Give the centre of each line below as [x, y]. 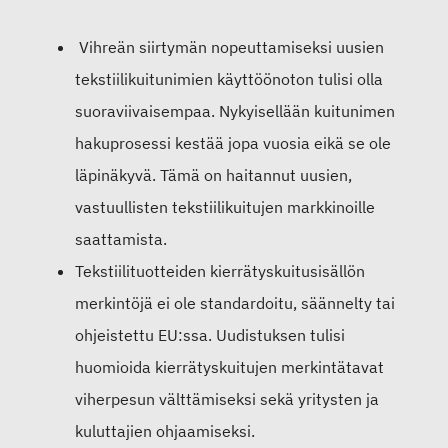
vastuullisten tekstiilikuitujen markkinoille [225, 207]
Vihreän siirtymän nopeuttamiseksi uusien [229, 47]
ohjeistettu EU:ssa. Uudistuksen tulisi [210, 335]
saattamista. [121, 239]
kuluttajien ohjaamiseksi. [165, 431]
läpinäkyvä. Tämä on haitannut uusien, [213, 175]
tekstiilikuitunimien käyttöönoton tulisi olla [229, 79]
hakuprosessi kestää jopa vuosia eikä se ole [233, 143]
